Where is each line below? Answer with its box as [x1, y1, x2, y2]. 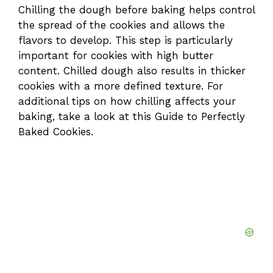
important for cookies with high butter [18, 49, 213, 62]
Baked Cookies [18, 125, 91, 138]
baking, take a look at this [18, 110, 155, 122]
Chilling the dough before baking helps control [18, 3, 255, 16]
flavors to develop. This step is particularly [18, 34, 233, 46]
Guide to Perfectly [155, 110, 245, 122]
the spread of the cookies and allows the [18, 18, 225, 31]
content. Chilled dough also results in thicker [18, 64, 246, 77]
